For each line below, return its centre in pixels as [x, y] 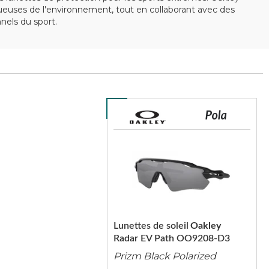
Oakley [205, 226]
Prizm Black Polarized [165, 256]
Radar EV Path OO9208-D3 [171, 238]
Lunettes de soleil [151, 226]
